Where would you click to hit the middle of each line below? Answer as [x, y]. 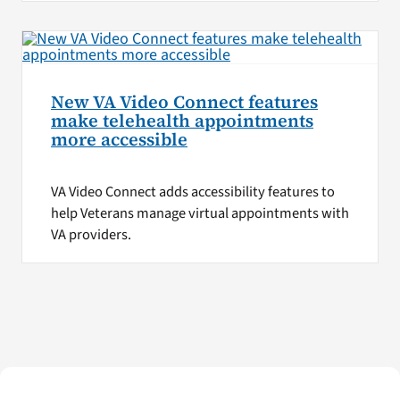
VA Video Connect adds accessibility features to [192, 192]
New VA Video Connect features [184, 102]
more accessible [119, 139]
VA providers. [91, 234]
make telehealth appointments [182, 121]
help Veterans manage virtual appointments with [200, 213]
